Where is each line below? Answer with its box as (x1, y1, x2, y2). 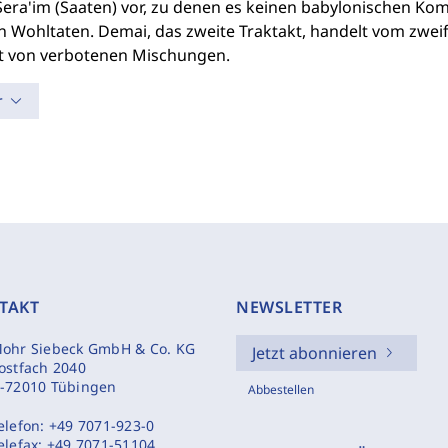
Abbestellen (248, 380, 314, 398)
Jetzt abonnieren (252, 342, 377, 364)
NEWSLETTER (236, 296, 342, 318)
